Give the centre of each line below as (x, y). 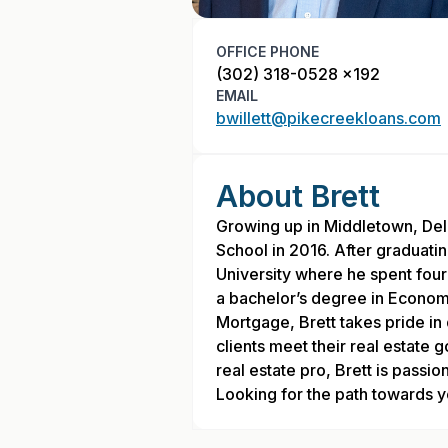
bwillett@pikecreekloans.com (328, 118)
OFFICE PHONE (267, 51)
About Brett (298, 196)
